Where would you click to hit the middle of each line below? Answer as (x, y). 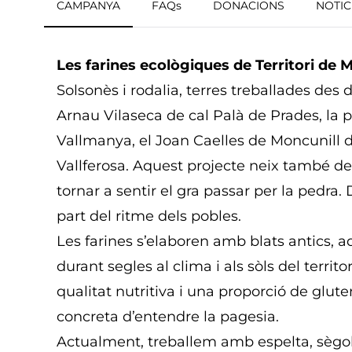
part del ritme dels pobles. (149, 216)
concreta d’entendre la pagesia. (168, 316)
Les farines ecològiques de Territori (187, 65)
